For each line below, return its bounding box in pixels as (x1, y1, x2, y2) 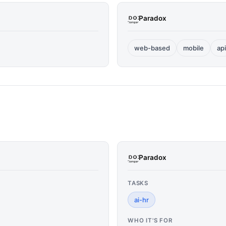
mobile (183, 44, 204, 52)
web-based (134, 44, 170, 52)
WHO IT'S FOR (128, 217, 173, 224)
